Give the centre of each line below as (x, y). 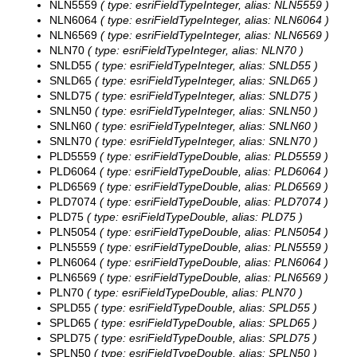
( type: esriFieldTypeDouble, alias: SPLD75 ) (204, 338)
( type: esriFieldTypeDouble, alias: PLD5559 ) (212, 157)
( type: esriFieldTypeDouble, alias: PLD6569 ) (212, 187)
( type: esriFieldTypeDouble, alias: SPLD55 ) (204, 308)
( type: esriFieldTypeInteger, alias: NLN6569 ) (213, 35)
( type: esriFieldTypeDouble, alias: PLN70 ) (193, 293)
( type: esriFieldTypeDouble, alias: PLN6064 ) (212, 263)
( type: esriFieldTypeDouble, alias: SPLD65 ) (204, 323)
